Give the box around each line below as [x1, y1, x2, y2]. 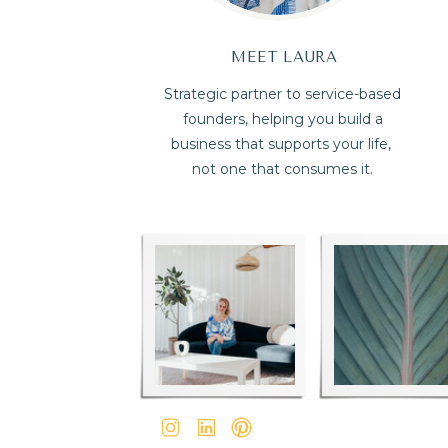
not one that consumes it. [192, 160, 373, 178]
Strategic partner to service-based [164, 85, 401, 103]
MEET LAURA [231, 48, 338, 66]
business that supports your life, [170, 135, 395, 153]
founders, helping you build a [182, 110, 383, 128]
